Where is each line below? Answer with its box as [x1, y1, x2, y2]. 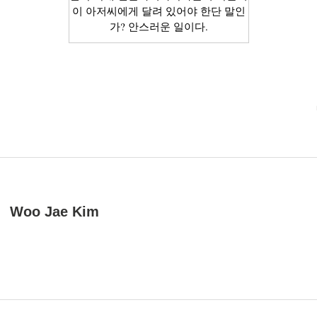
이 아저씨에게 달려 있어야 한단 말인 [71, 4, 246, 18]
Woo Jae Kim [10, 203, 99, 219]
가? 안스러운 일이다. [109, 19, 208, 34]
